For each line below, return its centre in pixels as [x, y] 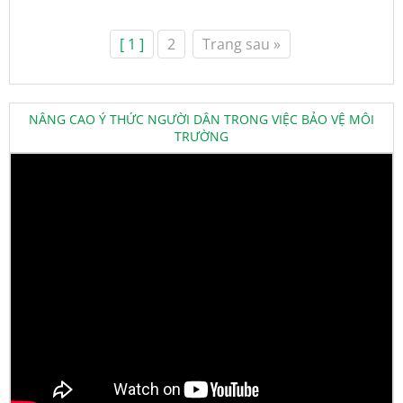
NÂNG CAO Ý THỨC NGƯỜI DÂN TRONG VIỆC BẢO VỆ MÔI [201, 119]
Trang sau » [241, 44]
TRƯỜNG [201, 136]
